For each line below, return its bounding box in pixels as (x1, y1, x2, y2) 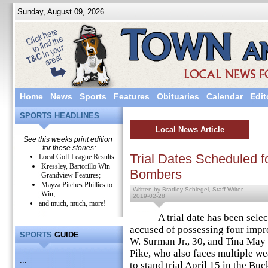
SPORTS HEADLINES (20, 111, 99, 120)
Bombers (130, 167, 182, 182)
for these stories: (42, 144, 96, 152)
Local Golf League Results (39, 153, 114, 161)
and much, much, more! (39, 199, 106, 208)
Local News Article (155, 125, 224, 134)
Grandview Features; (41, 171, 100, 180)
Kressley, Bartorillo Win (41, 162, 110, 170)
